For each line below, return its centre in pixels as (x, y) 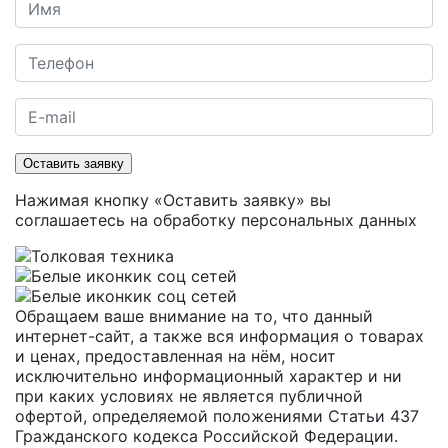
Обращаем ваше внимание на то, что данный (194, 316)
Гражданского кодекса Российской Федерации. (206, 436)
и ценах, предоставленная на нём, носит (175, 356)
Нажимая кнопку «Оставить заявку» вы (173, 200)
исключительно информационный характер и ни (208, 376)
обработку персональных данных (285, 220)
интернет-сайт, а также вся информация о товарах (219, 336)
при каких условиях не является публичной (189, 396)
